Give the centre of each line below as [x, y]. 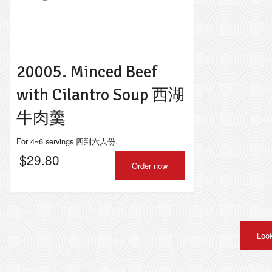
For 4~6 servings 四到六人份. [67, 141]
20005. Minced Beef [87, 72]
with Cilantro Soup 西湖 [100, 95]
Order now [149, 165]
